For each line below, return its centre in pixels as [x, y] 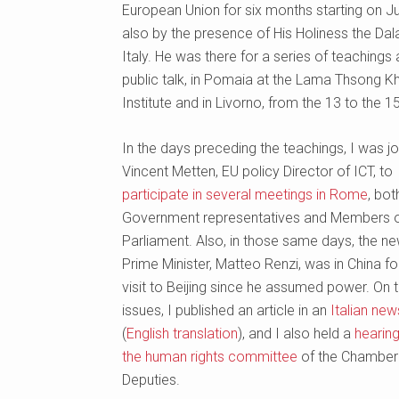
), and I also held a [296, 334]
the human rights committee [210, 357]
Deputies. [151, 380]
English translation [182, 334]
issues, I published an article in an [226, 310]
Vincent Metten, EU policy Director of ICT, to [257, 171]
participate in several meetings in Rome [245, 195]
